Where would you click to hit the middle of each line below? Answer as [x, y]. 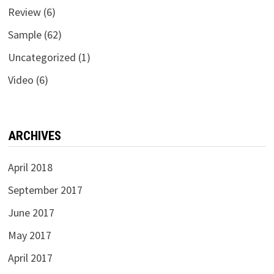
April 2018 [30, 167]
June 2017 [31, 212]
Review [24, 12]
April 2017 [30, 257]
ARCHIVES [34, 135]
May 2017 [29, 235]
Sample [24, 34]
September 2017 [45, 190]
